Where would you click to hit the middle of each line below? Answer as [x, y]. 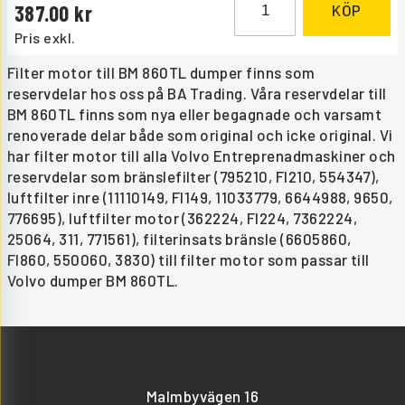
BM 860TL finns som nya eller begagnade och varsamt [195, 114]
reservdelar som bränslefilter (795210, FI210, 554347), [193, 177]
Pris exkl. [45, 38]
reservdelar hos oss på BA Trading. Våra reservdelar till [197, 94]
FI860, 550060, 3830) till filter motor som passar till [188, 260]
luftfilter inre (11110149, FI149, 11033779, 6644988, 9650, [200, 198]
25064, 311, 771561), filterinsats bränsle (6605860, [179, 239]
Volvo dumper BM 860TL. [93, 281]
